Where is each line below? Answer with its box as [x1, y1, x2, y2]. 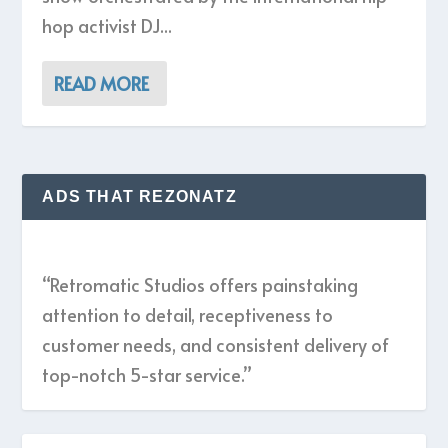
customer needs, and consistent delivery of [42, 332, 390, 357]
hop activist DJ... [42, 13, 173, 38]
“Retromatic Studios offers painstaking [42, 272, 359, 297]
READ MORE [54, 71, 150, 96]
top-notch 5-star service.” [42, 362, 253, 387]
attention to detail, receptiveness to [42, 302, 334, 327]
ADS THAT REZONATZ [42, 188, 237, 205]
